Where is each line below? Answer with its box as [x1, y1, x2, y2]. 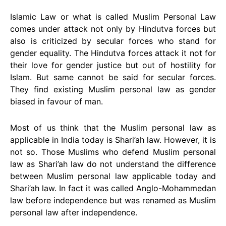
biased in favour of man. [10, 96, 103, 106]
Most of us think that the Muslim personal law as [10, 123, 216, 133]
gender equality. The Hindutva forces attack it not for [10, 48, 216, 58]
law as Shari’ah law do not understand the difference [10, 159, 216, 169]
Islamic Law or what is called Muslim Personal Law [10, 12, 216, 22]
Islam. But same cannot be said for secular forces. [10, 72, 216, 82]
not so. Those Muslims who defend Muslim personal [10, 147, 216, 157]
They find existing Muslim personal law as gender [10, 84, 216, 94]
